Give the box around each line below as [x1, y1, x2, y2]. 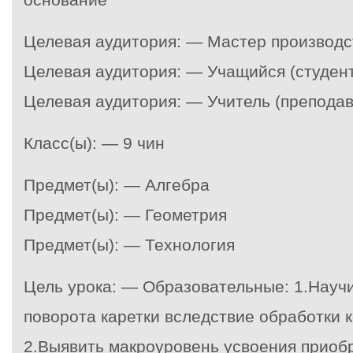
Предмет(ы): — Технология [24, 236, 235, 254]
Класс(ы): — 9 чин [24, 134, 165, 152]
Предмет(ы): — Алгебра [24, 176, 210, 194]
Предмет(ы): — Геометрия [24, 206, 227, 224]
